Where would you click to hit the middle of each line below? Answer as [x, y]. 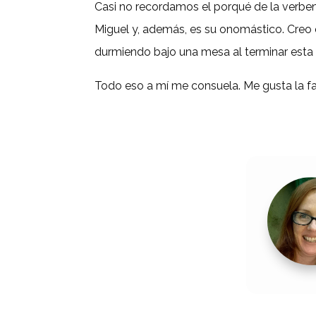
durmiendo [124, 51]
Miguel [114, 29]
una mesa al [212, 51]
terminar [267, 51]
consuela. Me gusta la [247, 85]
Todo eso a [126, 85]
